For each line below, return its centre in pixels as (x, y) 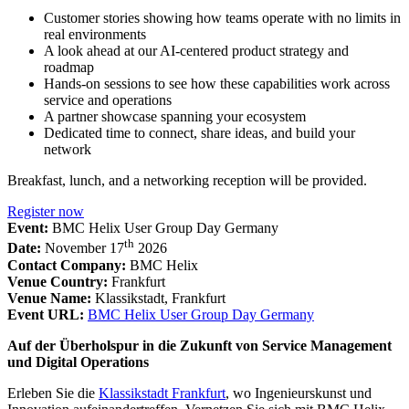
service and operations (108, 100)
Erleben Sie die (53, 393)
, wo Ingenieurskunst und (299, 393)
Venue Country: (59, 281)
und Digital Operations (78, 362)
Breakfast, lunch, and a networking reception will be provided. (187, 181)
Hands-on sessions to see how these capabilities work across (217, 84)
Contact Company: (68, 265)
